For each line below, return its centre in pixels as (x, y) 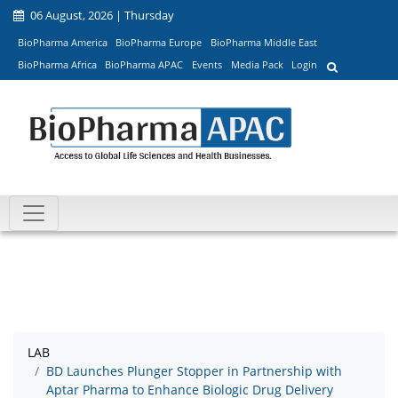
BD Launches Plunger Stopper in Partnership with (194, 371)
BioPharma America (62, 42)
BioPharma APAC (144, 65)
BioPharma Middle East (263, 42)
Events (207, 65)
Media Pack (257, 65)
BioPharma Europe (159, 42)
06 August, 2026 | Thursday (101, 15)
